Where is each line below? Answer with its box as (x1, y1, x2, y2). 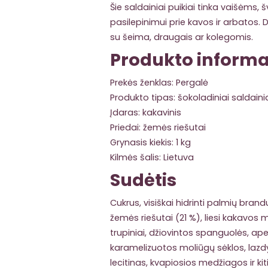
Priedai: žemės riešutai (110, 121, 206, 134)
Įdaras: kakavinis (110, 106, 181, 119)
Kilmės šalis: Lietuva (110, 151, 194, 164)
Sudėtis (110, 168, 176, 193)
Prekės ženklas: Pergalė (110, 77, 208, 89)
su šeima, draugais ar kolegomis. (110, 31, 253, 44)
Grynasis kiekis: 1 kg (110, 136, 191, 149)
